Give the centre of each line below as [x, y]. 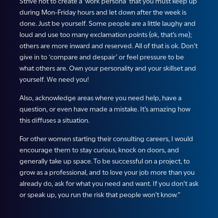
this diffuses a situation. [54, 120]
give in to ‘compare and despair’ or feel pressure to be [102, 57]
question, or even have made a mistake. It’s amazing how [105, 109]
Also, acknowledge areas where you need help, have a [100, 98]
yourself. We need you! [54, 80]
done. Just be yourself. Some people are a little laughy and [108, 24]
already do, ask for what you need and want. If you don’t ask [109, 184]
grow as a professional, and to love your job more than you [107, 173]
